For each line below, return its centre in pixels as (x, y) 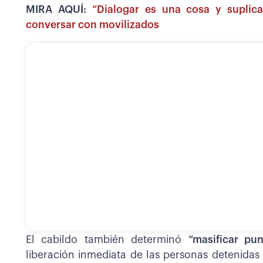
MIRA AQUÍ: (59, 9)
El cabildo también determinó (107, 240)
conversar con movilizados (92, 25)
